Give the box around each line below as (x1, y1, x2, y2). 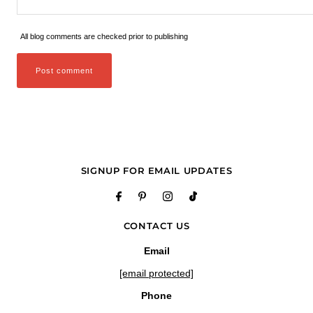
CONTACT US (123, 219, 190, 231)
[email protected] (119, 267, 194, 279)
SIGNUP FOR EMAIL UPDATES (80, 164, 233, 176)
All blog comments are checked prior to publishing (20, 31, 188, 41)
